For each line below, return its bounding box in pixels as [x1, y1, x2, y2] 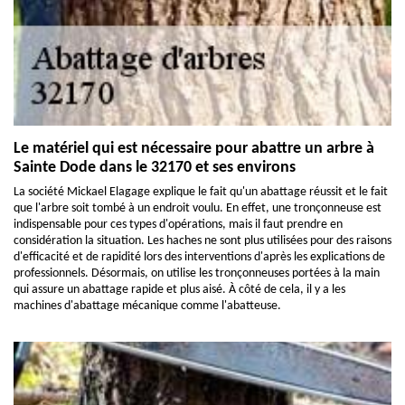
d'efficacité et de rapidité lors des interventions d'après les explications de [14, 250, 385, 264]
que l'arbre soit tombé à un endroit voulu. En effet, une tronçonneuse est [14, 201, 381, 215]
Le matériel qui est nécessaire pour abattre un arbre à [14, 139, 374, 157]
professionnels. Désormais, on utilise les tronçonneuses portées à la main [14, 266, 380, 280]
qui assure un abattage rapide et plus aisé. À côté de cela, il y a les [14, 282, 345, 297]
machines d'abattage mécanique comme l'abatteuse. [14, 298, 281, 313]
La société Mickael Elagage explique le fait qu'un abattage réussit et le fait [14, 184, 388, 199]
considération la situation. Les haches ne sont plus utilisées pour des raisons [14, 233, 391, 248]
